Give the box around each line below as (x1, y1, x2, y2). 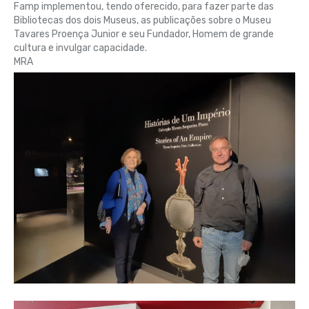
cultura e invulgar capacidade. (14, 41, 147, 54)
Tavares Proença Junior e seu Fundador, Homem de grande (14, 28, 274, 40)
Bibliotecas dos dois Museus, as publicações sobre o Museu (14, 14, 271, 26)
